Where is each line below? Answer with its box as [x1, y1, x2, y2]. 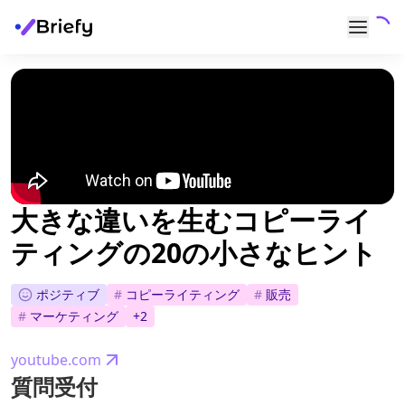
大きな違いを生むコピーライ [11, 202, 372, 239]
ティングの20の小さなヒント [11, 234, 377, 271]
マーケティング [30, 307, 118, 325]
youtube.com [11, 350, 101, 371]
